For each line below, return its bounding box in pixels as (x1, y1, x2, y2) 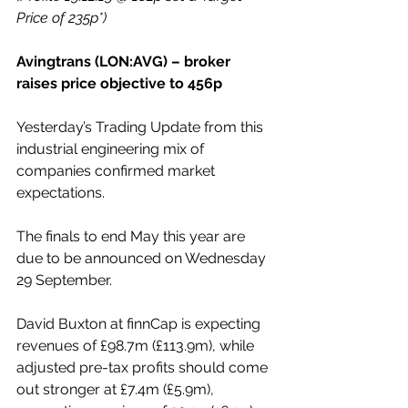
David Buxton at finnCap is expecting (16, 315, 264, 332)
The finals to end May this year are (16, 228, 249, 245)
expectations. (16, 184, 105, 201)
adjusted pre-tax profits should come (16, 359, 271, 376)
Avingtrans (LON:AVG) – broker (16, 53, 234, 70)
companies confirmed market (16, 162, 219, 179)
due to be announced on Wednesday (16, 250, 270, 267)
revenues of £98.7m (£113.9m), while (16, 337, 258, 354)
